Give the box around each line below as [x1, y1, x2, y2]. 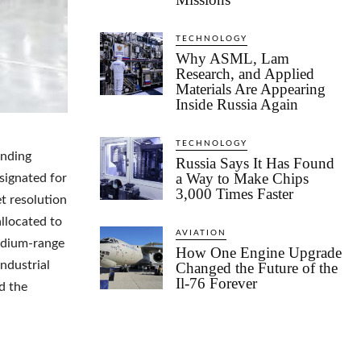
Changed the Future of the [176, 259, 338, 277]
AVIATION [176, 229, 226, 238]
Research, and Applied [176, 65, 314, 83]
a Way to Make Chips [176, 170, 309, 188]
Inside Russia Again [176, 96, 302, 114]
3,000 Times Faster [176, 185, 297, 203]
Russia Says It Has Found [176, 155, 334, 172]
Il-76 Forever [176, 275, 257, 293]
